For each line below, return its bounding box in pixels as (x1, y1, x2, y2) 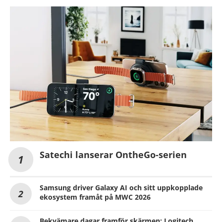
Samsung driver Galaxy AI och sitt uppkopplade (40, 183, 203, 193)
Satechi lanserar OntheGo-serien (40, 149, 187, 161)
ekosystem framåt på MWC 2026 (40, 192, 151, 202)
